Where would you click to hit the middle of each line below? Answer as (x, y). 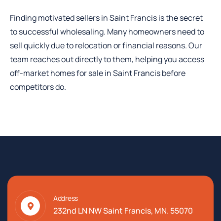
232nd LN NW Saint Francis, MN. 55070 (123, 211)
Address (66, 198)
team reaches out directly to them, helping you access (107, 59)
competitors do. (38, 87)
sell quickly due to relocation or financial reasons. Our (106, 46)
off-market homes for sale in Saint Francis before (98, 73)
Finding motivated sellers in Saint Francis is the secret (106, 18)
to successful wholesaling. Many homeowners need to (107, 32)
